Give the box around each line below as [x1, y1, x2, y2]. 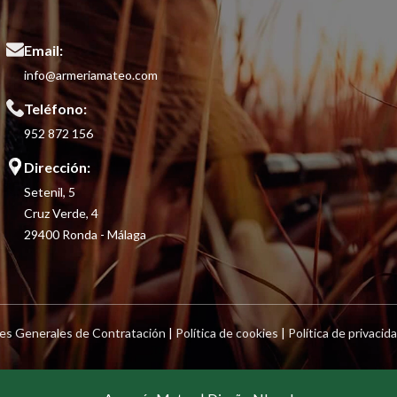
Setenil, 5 [24, 183, 76, 199]
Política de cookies [175, 324, 278, 340]
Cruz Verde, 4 [24, 205, 99, 221]
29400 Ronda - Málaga [24, 226, 147, 242]
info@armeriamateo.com [24, 66, 159, 82]
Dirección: [24, 158, 91, 175]
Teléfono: [24, 99, 88, 117]
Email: [24, 41, 64, 58]
